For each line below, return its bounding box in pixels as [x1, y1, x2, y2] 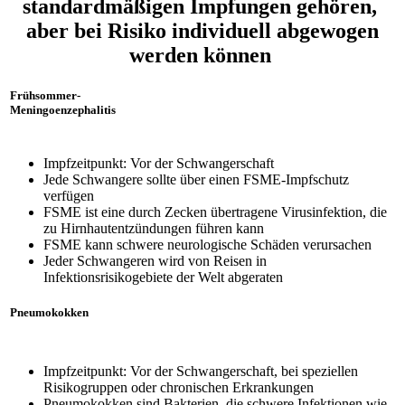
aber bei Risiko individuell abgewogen [26, 19, 379, 43]
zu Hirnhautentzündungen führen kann [43, 220, 264, 236]
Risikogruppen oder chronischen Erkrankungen [43, 380, 314, 396]
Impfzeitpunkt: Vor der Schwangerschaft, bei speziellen [43, 363, 358, 380]
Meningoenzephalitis [7, 102, 116, 117]
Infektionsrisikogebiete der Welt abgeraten [43, 268, 283, 285]
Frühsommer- [10, 88, 83, 102]
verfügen [43, 187, 94, 203]
